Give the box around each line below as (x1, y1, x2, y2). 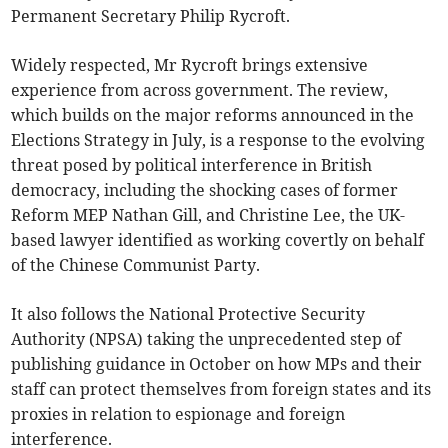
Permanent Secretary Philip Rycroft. (11, 6, 291, 27)
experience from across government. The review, (11, 80, 389, 101)
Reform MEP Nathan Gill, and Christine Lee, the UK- (11, 205, 406, 226)
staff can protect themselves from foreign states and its (11, 379, 432, 400)
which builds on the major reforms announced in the (11, 105, 415, 126)
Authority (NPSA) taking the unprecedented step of (11, 329, 402, 350)
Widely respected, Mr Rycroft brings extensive (11, 55, 369, 76)
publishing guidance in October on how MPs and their (11, 354, 423, 375)
